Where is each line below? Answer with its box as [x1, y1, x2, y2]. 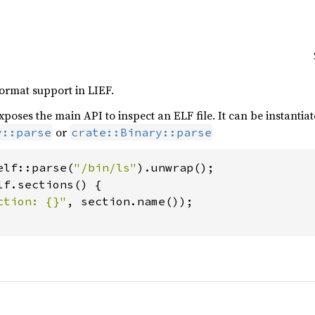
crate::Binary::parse [71, 125, 212, 139]
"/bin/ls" [74, 160, 137, 174]
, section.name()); [67, 194, 193, 208]
